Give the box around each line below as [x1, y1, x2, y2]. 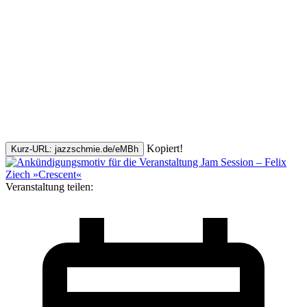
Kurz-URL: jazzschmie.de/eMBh [11, 143, 138, 154]
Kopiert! [147, 142, 183, 154]
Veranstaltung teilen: [5, 180, 93, 193]
